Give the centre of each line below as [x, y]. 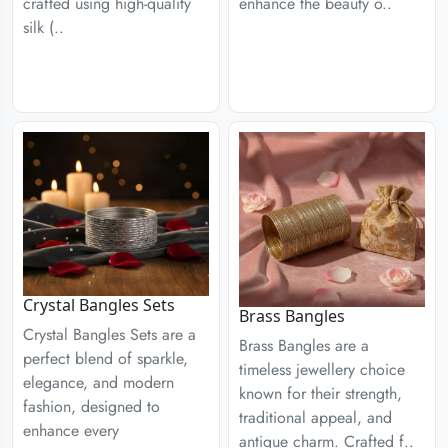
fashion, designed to [91, 407]
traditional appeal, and [315, 417]
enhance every [71, 431]
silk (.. [43, 27]
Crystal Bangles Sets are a [109, 335]
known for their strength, [320, 393]
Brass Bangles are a [304, 345]
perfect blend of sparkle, [105, 359]
